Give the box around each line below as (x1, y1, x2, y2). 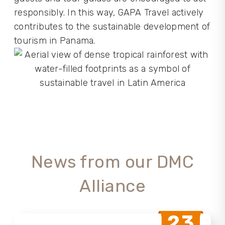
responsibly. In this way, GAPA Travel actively (14, 7, 204, 18)
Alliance (79, 176, 146, 196)
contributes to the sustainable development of (14, 21, 210, 32)
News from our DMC (31, 152, 194, 172)
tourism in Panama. (14, 35, 95, 46)
